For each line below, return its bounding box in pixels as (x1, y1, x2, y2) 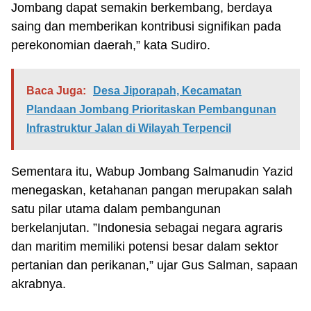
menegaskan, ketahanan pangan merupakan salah (11, 183, 292, 197)
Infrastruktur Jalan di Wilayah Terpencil (26, 122, 231, 134)
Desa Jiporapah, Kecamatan (93, 85, 242, 96)
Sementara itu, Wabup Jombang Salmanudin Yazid (11, 165, 293, 178)
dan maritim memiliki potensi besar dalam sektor (11, 239, 278, 253)
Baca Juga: (26, 85, 86, 96)
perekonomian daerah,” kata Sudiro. (11, 38, 210, 52)
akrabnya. (11, 277, 66, 291)
